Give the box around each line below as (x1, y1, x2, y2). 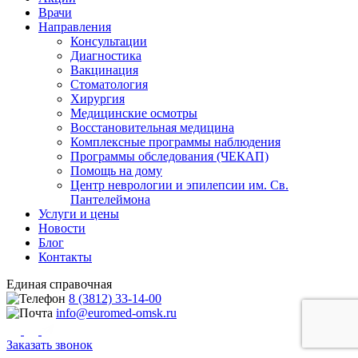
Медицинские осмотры (70, 105, 197, 120)
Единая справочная (6, 276, 112, 291)
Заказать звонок (6, 337, 93, 352)
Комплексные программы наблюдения (70, 134, 280, 149)
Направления (38, 19, 111, 34)
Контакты (38, 249, 92, 264)
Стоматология (70, 77, 148, 91)
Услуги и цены (38, 206, 119, 221)
